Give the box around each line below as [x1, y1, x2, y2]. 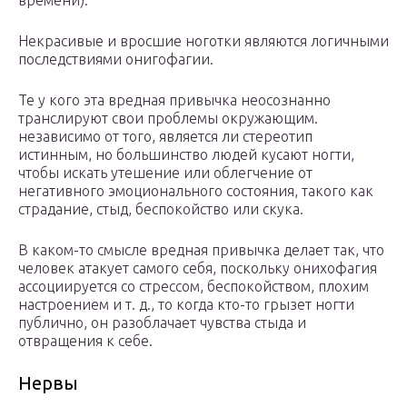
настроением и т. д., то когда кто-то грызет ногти [18, 296, 354, 313]
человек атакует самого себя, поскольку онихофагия [18, 260, 377, 277]
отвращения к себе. [18, 333, 153, 350]
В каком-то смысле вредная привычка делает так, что [18, 242, 384, 259]
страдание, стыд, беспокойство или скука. [18, 201, 303, 218]
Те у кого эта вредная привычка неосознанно [18, 92, 331, 109]
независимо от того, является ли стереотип [18, 128, 313, 145]
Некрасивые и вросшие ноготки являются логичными [18, 33, 389, 50]
